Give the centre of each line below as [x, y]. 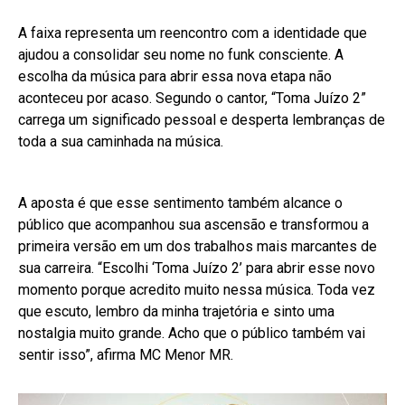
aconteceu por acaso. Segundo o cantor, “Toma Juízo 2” [192, 98]
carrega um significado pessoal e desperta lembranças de [202, 119]
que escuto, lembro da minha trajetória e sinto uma [176, 311]
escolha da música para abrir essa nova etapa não [175, 76]
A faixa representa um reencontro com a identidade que [193, 33]
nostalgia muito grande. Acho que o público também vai [192, 333]
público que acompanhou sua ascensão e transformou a [193, 224]
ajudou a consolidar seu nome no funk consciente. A [181, 54]
